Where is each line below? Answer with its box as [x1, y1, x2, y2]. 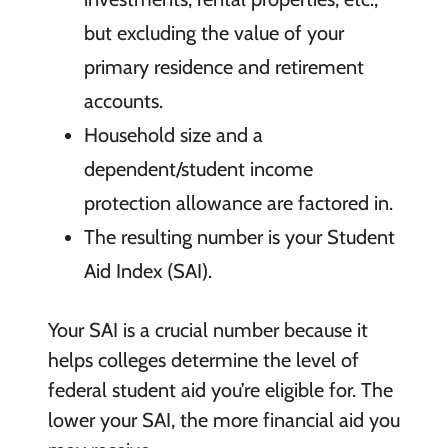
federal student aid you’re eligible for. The [47, 378, 393, 402]
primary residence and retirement [83, 54, 364, 79]
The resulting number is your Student [83, 224, 395, 249]
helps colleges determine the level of [47, 348, 359, 372]
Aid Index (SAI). [83, 258, 212, 283]
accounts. [83, 88, 163, 113]
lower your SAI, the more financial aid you [47, 408, 400, 432]
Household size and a [83, 122, 263, 147]
